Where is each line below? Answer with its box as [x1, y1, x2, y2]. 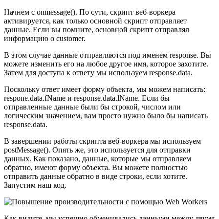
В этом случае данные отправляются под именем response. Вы [4, 51, 211, 60]
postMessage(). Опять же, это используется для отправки [4, 146, 191, 154]
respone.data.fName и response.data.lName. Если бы [4, 94, 170, 103]
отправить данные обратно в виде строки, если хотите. [4, 172, 187, 181]
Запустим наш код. [4, 181, 66, 190]
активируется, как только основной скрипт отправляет [4, 17, 187, 25]
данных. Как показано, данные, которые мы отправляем [4, 154, 191, 163]
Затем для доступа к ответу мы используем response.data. [4, 68, 193, 77]
